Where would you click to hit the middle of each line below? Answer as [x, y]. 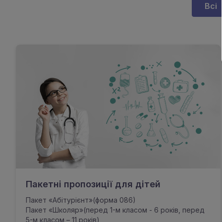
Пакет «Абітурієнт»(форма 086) [81, 200]
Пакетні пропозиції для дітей [93, 184]
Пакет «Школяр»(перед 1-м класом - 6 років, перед [115, 210]
